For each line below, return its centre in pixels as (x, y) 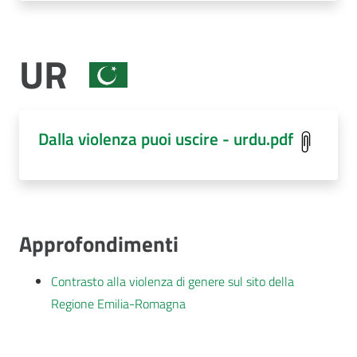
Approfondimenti (99, 244)
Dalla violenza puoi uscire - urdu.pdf (166, 139)
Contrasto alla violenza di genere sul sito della (173, 281)
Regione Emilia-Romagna (118, 303)
